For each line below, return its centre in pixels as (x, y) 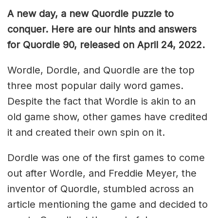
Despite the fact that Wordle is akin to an (101, 101)
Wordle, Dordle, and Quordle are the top (101, 70)
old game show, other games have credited (107, 117)
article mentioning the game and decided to (108, 204)
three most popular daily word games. (95, 85)
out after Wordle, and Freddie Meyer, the (102, 173)
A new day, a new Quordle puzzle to (91, 13)
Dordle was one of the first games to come (106, 157)
